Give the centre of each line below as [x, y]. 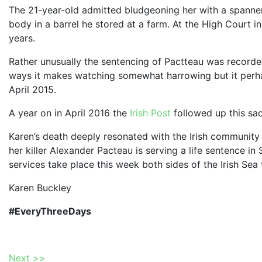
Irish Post [150, 113]
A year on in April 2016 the [69, 113]
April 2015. [34, 89]
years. [22, 38]
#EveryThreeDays [50, 211]
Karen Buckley [40, 187]
